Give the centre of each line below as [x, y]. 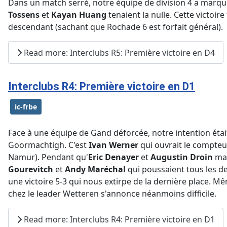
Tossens [24, 15]
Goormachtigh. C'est [48, 145]
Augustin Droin [182, 157]
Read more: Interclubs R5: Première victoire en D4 [118, 52]
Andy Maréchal [95, 169]
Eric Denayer [113, 157]
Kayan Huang [79, 15]
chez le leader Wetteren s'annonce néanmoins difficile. [112, 194]
